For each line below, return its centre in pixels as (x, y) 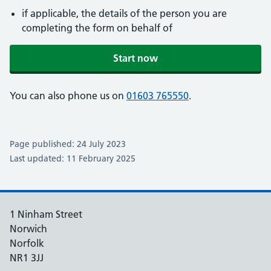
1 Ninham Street (46, 214)
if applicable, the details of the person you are (124, 13)
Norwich (28, 229)
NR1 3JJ (27, 258)
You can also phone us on (68, 96)
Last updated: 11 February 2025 (73, 158)
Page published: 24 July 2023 (68, 144)
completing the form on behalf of (97, 28)
